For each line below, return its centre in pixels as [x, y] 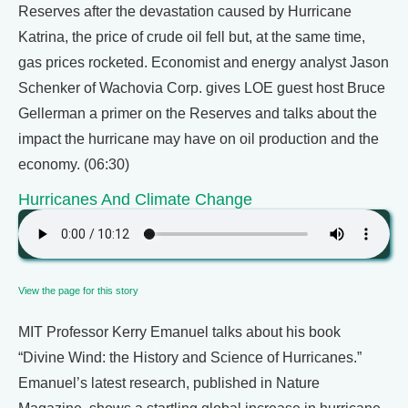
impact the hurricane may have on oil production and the [199, 139]
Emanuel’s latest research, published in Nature [169, 383]
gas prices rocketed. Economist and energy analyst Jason [204, 62]
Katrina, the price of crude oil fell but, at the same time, [192, 37]
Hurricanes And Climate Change [135, 199]
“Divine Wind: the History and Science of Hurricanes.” [190, 357]
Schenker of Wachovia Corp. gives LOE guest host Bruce [202, 88]
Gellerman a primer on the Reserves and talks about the [198, 113]
